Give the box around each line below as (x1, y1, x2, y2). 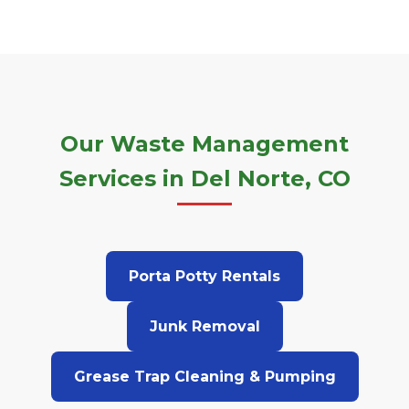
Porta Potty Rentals (129, 267, 280, 285)
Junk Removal (149, 318, 260, 335)
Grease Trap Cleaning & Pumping (73, 368, 336, 385)
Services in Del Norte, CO (58, 165, 351, 192)
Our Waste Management (60, 131, 349, 157)
